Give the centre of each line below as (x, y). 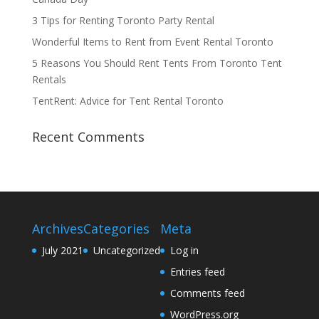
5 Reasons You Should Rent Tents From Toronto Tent (157, 63)
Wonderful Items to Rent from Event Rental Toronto (152, 41)
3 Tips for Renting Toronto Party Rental (123, 20)
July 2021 (62, 250)
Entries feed (197, 271)
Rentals (49, 79)
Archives (57, 228)
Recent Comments (88, 136)
